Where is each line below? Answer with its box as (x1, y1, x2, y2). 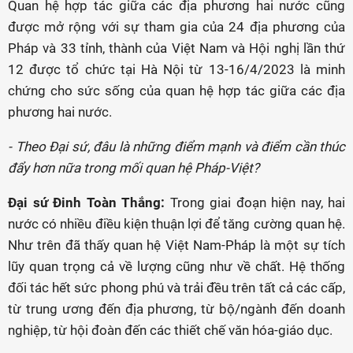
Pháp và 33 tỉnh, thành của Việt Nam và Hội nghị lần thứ (8, 40, 345, 56)
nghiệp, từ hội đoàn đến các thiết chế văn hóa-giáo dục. (8, 322, 333, 338)
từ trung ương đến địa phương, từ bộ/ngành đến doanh (8, 301, 345, 317)
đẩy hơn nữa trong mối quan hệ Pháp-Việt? (8, 160, 259, 176)
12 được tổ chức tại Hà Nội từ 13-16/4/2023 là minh (8, 61, 345, 77)
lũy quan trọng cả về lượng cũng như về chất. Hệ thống (8, 258, 345, 274)
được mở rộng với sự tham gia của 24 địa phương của (8, 19, 345, 35)
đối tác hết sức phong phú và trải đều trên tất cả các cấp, (8, 280, 345, 295)
